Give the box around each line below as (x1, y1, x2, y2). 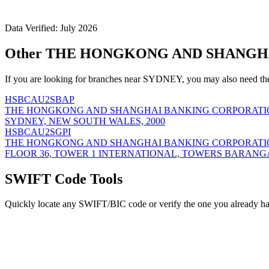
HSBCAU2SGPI (5, 126, 71, 137)
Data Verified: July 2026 (5, 22, 97, 33)
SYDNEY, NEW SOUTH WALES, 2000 (5, 115, 165, 126)
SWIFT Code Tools (5, 171, 122, 187)
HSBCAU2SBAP (5, 94, 74, 104)
